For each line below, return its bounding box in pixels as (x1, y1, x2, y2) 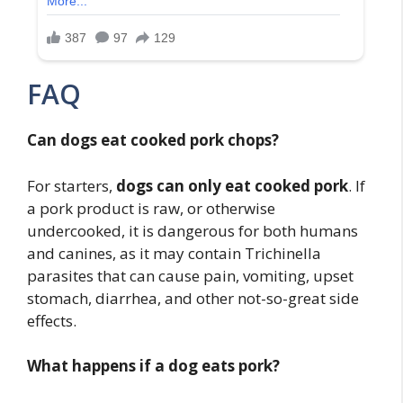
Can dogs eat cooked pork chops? (27, 130, 279, 151)
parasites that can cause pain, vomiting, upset (27, 264, 354, 286)
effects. (27, 309, 76, 331)
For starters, (27, 175, 116, 196)
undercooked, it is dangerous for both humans (27, 219, 358, 241)
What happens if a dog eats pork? (27, 355, 280, 377)
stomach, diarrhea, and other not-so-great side (27, 287, 359, 309)
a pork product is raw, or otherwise (27, 197, 275, 219)
